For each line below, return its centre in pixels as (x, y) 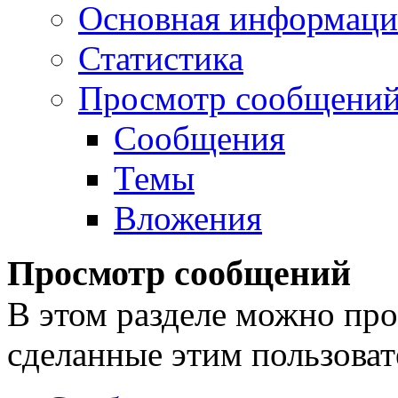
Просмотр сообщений (179, 274)
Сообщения (199, 139)
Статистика (161, 59)
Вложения (188, 219)
